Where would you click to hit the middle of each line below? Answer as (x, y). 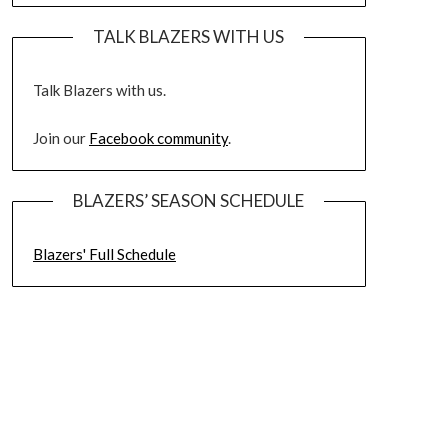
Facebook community (158, 138)
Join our (60, 138)
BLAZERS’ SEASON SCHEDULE (189, 200)
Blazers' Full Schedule (104, 254)
